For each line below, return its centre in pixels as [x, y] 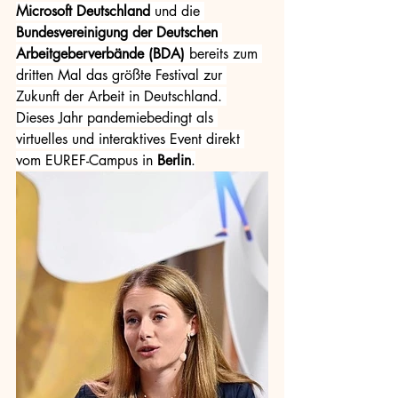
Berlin [174, 160]
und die [177, 11]
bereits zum [226, 54]
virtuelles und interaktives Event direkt [130, 139]
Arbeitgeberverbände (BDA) [103, 54]
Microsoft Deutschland [83, 11]
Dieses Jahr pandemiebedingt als [117, 118]
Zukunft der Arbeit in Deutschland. [121, 96]
